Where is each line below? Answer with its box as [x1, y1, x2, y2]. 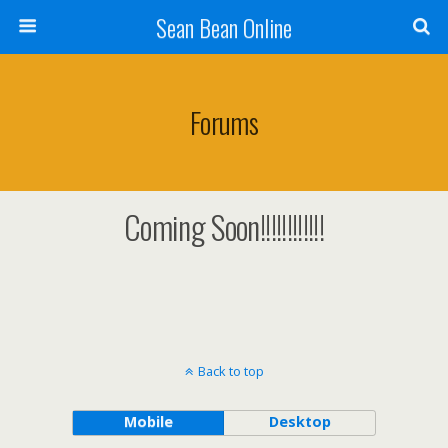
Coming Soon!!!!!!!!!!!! [123, 203, 325, 250]
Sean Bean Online [156, 9, 292, 45]
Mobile [123, 412, 173, 431]
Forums [189, 101, 259, 143]
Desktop [268, 412, 331, 431]
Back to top [197, 362, 264, 380]
